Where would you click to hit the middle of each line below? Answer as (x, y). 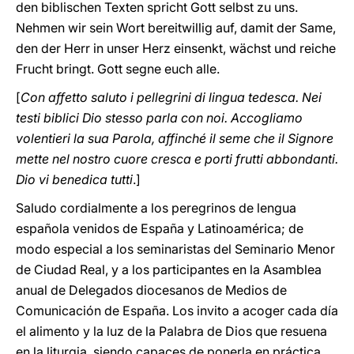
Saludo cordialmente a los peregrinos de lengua (156, 208)
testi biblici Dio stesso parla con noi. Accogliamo (159, 118)
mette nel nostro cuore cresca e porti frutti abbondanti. (177, 159)
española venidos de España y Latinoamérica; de (160, 228)
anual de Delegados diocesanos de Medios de (151, 290)
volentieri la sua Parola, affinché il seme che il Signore (175, 138)
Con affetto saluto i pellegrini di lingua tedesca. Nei (171, 97)
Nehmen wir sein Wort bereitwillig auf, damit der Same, (176, 28)
